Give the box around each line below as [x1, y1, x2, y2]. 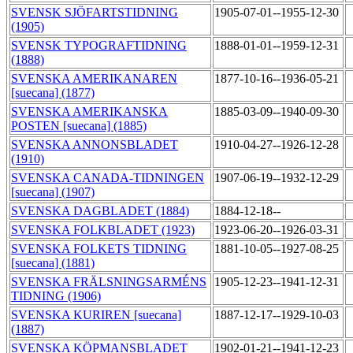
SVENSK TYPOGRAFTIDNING [11, 39, 187, 53]
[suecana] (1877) [11, 86, 95, 100]
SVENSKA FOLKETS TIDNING [11, 242, 187, 256]
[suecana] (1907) [11, 185, 95, 199]
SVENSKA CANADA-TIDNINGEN [11, 171, 204, 185]
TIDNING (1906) [11, 289, 101, 303]
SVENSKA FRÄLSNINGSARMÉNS [11, 275, 206, 289]
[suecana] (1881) [11, 256, 95, 270]
